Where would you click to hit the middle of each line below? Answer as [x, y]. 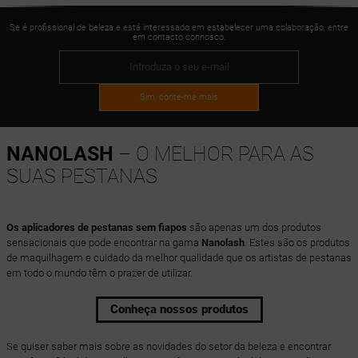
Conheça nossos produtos [179, 309]
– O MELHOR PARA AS [213, 153]
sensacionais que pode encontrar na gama [103, 242]
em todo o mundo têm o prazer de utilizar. [99, 272]
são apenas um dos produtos [254, 227]
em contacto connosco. [179, 37]
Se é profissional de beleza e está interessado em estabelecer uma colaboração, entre [179, 27]
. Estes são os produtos [297, 242]
